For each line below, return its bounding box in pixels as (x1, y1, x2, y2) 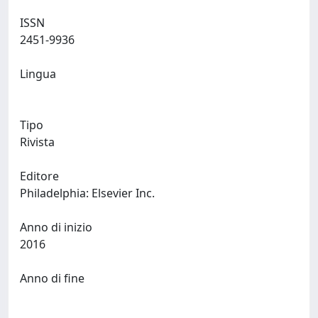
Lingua (20, 66, 56, 82)
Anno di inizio (20, 219, 92, 235)
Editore (20, 168, 59, 184)
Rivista (20, 134, 55, 150)
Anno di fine (20, 270, 84, 286)
